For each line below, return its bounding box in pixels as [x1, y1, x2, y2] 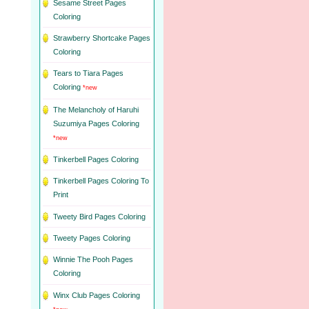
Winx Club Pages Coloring [53, 290, 140, 299]
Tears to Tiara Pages [53, 69, 123, 78]
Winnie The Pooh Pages [53, 255, 133, 264]
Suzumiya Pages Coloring [53, 119, 139, 128]
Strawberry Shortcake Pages [53, 34, 150, 43]
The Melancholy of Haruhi [53, 105, 139, 114]
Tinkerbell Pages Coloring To [53, 177, 149, 186]
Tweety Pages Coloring [53, 234, 130, 242]
